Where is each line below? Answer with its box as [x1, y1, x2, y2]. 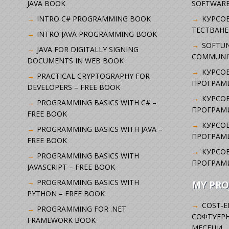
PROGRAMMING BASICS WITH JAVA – [37, 124, 163, 134]
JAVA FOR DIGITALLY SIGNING [37, 44, 139, 54]
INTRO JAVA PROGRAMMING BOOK [37, 29, 157, 39]
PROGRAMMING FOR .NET [37, 203, 127, 214]
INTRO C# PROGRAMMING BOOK [37, 13, 151, 24]
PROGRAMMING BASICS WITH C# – [37, 97, 157, 107]
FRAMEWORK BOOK [27, 215, 96, 225]
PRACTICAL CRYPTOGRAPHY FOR [37, 71, 150, 81]
